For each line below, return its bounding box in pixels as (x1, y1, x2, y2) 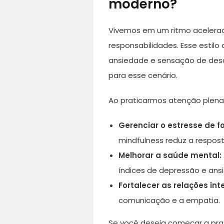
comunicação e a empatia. (118, 195, 220, 205)
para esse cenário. (108, 70, 177, 80)
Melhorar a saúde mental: (118, 150, 221, 160)
